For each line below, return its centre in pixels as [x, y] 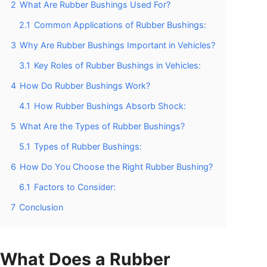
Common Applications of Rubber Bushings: [120, 24]
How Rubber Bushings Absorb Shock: [110, 105]
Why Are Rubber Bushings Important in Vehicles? [117, 45]
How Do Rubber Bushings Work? [85, 85]
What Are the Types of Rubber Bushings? [102, 126]
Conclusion [41, 207]
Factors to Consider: [75, 187]
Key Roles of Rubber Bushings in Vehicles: [117, 65]
